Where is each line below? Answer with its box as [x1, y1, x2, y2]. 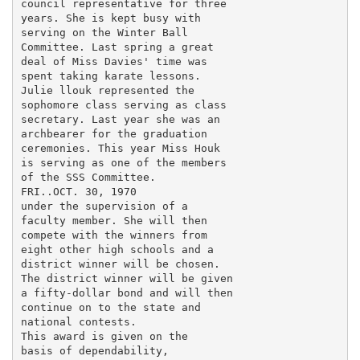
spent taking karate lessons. [20, 69, 201, 82]
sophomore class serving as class [20, 98, 227, 111]
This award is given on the [20, 329, 188, 342]
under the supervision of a [20, 199, 188, 212]
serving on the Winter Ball [20, 26, 188, 39]
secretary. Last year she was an [20, 112, 220, 125]
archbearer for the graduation [20, 127, 207, 140]
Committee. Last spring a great [20, 40, 214, 53]
